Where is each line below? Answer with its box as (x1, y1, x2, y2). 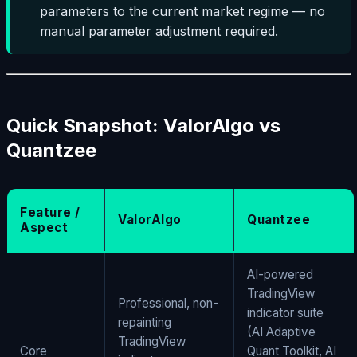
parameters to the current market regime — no (40, 2, 326, 19)
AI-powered (247, 266, 313, 282)
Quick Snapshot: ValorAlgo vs (6, 113, 280, 137)
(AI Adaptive (247, 324, 316, 339)
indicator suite (247, 304, 324, 320)
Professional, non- (118, 295, 218, 311)
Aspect (20, 219, 68, 235)
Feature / (20, 204, 80, 220)
